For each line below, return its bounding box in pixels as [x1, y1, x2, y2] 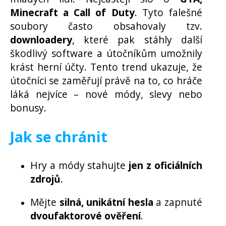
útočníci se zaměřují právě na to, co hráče [10, 74, 202, 88]
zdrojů [30, 172, 61, 186]
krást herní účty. [10, 60, 90, 74]
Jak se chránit [10, 127, 107, 147]
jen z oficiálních [129, 158, 202, 173]
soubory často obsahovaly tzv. [10, 19, 202, 33]
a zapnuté [153, 195, 202, 209]
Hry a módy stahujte [30, 158, 129, 173]
